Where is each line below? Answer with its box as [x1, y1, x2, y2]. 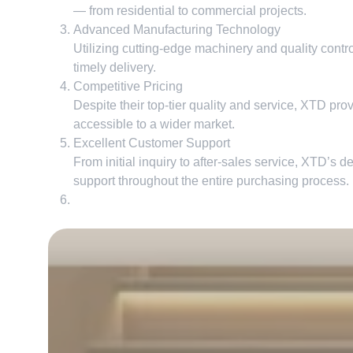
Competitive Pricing [72, 80, 183, 93]
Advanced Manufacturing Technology [72, 23, 281, 36]
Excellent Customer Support [72, 136, 230, 150]
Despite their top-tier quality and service [72, 98, 294, 112]
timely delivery [72, 61, 153, 74]
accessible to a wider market [72, 117, 232, 131]
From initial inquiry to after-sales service [72, 155, 295, 169]
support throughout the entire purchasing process [72, 174, 346, 188]
